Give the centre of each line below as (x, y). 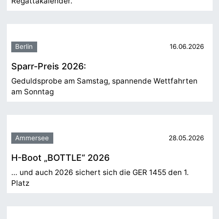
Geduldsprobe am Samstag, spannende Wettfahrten (104, 81)
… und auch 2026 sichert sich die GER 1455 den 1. (100, 172)
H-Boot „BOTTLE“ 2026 (60, 157)
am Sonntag (32, 92)
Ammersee (32, 138)
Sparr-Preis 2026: (48, 66)
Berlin (24, 47)
